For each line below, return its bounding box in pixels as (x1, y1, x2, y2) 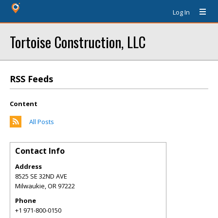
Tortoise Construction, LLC (10, 31, 145, 52)
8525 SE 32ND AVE (15, 172, 67, 181)
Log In (173, 8, 190, 17)
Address (15, 162, 42, 171)
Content (10, 99, 37, 108)
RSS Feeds (10, 73, 53, 85)
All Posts (29, 117, 54, 126)
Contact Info (15, 145, 65, 156)
